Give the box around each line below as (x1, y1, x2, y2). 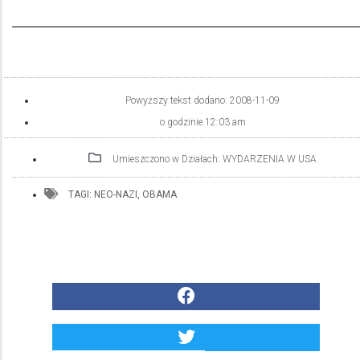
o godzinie (159, 116, 202, 128)
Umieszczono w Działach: (112, 153, 223, 165)
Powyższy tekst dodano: (125, 94, 230, 106)
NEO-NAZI (94, 188, 137, 200)
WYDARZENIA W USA (222, 153, 317, 165)
